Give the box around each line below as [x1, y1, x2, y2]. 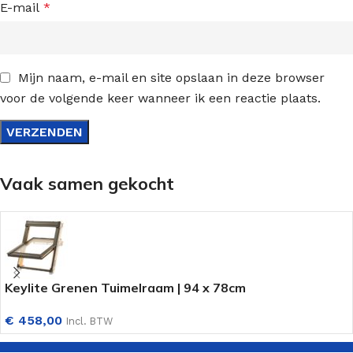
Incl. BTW [66, 315, 113, 328]
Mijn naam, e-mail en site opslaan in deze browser [18, 69, 325, 85]
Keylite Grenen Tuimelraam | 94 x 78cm [5, 280, 246, 296]
